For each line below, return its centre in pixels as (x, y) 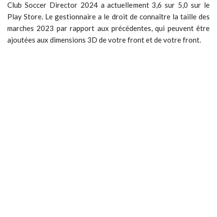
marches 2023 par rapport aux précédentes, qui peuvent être (108, 28)
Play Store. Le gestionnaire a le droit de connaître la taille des (108, 16)
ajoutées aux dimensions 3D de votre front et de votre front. (104, 40)
